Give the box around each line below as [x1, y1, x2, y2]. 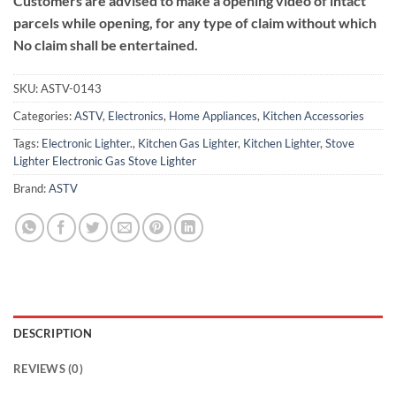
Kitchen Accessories [263, 108, 364, 123]
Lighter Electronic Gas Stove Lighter [13, 153, 196, 168]
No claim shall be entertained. [13, 36, 198, 54]
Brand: [13, 180, 49, 195]
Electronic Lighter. [42, 135, 133, 150]
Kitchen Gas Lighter [138, 135, 238, 150]
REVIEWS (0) [13, 361, 83, 376]
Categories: [13, 108, 74, 123]
